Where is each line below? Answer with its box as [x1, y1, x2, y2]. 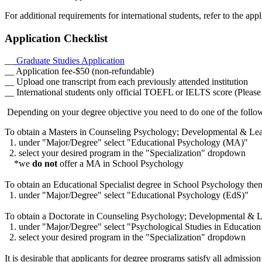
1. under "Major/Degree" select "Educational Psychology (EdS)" [5, 190, 249, 201]
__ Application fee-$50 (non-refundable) [5, 66, 154, 77]
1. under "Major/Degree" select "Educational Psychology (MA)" [5, 137, 248, 148]
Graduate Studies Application [14, 56, 125, 66]
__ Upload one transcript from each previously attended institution [5, 77, 248, 87]
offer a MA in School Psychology [57, 158, 184, 169]
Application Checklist [5, 32, 108, 44]
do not [32, 158, 57, 169]
